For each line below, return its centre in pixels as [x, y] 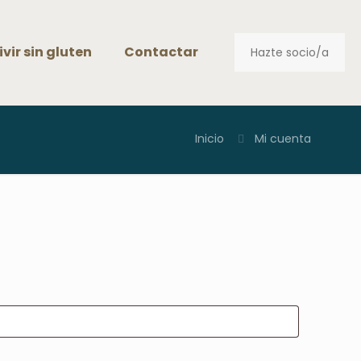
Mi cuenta [283, 139]
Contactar [161, 52]
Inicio [210, 139]
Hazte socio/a [290, 52]
